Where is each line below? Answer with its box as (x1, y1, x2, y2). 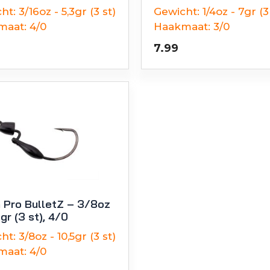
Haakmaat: (154, 20, 210, 33)
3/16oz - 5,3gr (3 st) (19, 5, 116, 17)
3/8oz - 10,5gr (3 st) (19, 230, 116, 242)
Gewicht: (154, 5, 199, 17)
